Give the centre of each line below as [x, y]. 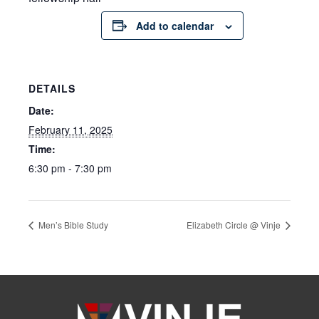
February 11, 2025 [70, 129]
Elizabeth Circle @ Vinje [235, 225]
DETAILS [52, 88]
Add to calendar [175, 25]
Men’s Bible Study [72, 225]
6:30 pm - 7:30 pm [70, 168]
